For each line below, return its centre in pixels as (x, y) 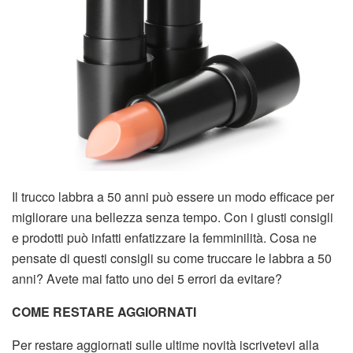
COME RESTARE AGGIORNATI (104, 311)
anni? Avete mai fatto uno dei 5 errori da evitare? (147, 278)
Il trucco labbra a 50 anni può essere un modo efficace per (173, 196)
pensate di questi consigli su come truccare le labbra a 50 (172, 258)
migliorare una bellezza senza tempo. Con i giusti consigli (173, 217)
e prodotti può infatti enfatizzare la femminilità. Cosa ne (164, 237)
